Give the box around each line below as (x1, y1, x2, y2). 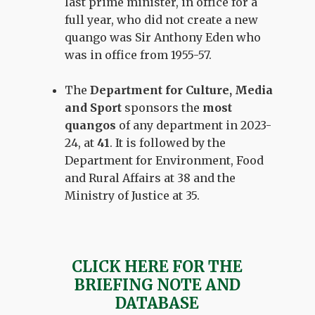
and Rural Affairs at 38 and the (65, 170, 236, 185)
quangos (65, 117, 120, 132)
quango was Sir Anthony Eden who (65, 30, 262, 44)
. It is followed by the (110, 135, 226, 150)
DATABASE (115, 292, 200, 313)
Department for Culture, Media (90, 82, 274, 97)
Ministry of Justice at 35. (65, 188, 203, 202)
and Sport (65, 100, 122, 115)
